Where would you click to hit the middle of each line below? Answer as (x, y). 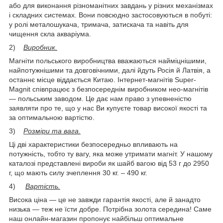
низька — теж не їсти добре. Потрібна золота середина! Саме (110, 209)
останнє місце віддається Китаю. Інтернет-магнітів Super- (103, 79)
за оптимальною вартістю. (52, 117)
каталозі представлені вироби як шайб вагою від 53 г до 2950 (109, 163)
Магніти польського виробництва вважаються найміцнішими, (108, 60)
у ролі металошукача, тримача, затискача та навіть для (99, 24)
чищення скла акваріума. (50, 34)
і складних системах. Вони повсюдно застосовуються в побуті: (111, 15)
